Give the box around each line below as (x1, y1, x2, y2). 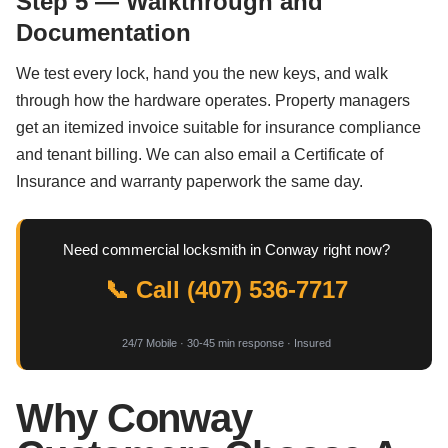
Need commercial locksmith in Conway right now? (62, 241, 390, 258)
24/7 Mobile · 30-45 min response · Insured (121, 337, 331, 349)
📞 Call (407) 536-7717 (104, 276, 348, 303)
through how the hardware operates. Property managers (16, 92, 410, 109)
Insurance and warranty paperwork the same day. (16, 173, 363, 190)
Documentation (16, 19, 191, 46)
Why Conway (16, 396, 252, 440)
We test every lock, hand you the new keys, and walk (16, 65, 388, 82)
